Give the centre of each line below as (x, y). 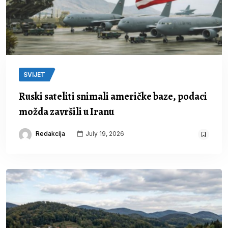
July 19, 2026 (104, 134)
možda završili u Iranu (66, 112)
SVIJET (34, 75)
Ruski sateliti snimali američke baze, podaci (113, 97)
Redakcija (50, 134)
